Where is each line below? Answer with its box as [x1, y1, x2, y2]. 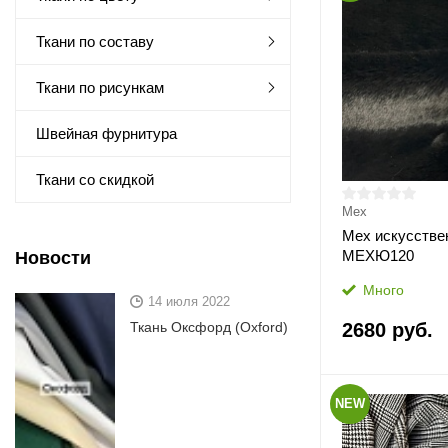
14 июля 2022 [148, 294, 230, 309]
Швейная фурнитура [36, 125, 177, 142]
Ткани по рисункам [36, 79, 164, 96]
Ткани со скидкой [36, 171, 154, 188]
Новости [15, 248, 91, 268]
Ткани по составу [36, 33, 154, 50]
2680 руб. [341, 319, 433, 341]
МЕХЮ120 [341, 247, 414, 264]
